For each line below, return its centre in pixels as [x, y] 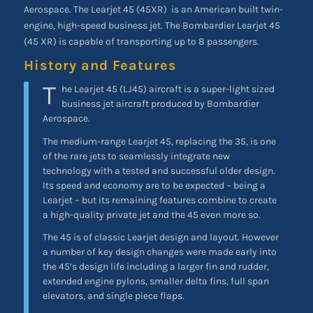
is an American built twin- [227, 9]
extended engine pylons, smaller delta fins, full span [155, 282]
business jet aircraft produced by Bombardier [160, 103]
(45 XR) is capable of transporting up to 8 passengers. [141, 41]
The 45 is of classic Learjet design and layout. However [160, 238]
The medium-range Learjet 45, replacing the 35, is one [159, 141]
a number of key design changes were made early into [159, 252]
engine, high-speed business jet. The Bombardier [129, 25]
